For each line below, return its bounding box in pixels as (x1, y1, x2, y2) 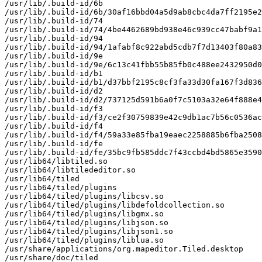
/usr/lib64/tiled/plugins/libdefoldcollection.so (5, 200, 225, 209)
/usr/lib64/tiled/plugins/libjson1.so (5, 226, 173, 236)
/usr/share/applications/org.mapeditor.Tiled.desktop (5, 244, 243, 253)
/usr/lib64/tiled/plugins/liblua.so (5, 235, 164, 244)
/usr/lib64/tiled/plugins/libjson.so (5, 218, 168, 227)
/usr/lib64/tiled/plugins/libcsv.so (5, 191, 164, 201)
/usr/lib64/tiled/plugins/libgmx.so (5, 209, 164, 218)
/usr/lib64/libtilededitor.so (5, 165, 136, 174)
